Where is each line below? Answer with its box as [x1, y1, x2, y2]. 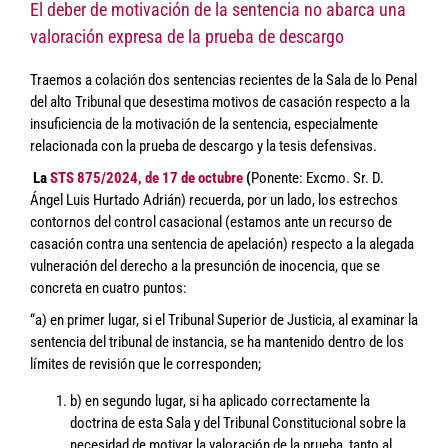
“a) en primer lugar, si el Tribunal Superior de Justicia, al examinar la [30, 311, 418, 330]
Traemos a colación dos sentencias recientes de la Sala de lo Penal [30, 71, 417, 90]
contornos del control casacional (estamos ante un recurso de [30, 213, 392, 232]
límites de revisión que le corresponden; [30, 355, 261, 374]
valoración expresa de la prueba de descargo [30, 25, 344, 47]
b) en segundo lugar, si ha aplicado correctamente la [70, 392, 370, 411]
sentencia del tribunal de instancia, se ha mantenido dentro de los [30, 333, 404, 352]
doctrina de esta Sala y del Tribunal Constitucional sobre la [70, 414, 406, 433]
